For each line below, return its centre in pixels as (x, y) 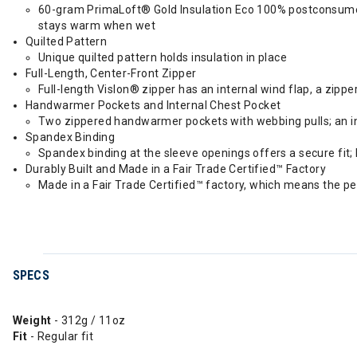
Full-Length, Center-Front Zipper (111, 73)
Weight (33, 320)
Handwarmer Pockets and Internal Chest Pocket (153, 105)
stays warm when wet (97, 25)
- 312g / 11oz (90, 320)
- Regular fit (62, 336)
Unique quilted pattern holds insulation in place (163, 57)
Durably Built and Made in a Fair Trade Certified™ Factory (176, 169)
